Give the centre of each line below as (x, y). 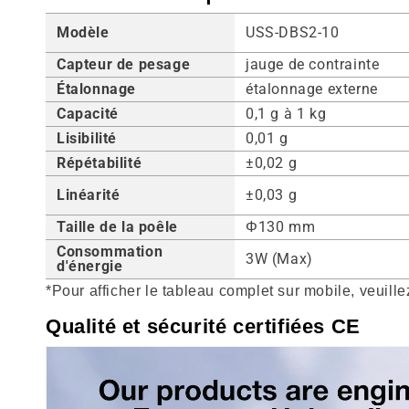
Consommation (110, 252)
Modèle (83, 33)
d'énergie (90, 267)
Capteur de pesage (124, 65)
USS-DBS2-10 (293, 33)
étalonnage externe (312, 89)
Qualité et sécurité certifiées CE (203, 327)
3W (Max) (279, 259)
